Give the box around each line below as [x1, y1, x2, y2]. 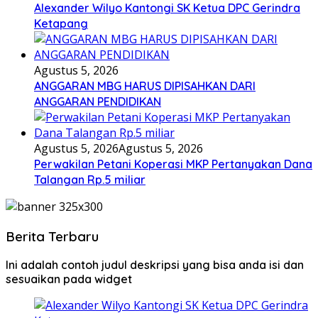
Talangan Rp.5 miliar [34, 172, 146, 187]
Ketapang [34, 16, 88, 31]
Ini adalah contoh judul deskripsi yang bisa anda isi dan [6, 258, 304, 273]
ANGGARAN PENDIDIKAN [34, 94, 161, 109]
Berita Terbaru [6, 227, 99, 245]
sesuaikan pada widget [6, 272, 132, 287]
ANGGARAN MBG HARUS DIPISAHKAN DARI [34, 78, 256, 93]
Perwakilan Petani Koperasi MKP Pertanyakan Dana [34, 156, 312, 171]
